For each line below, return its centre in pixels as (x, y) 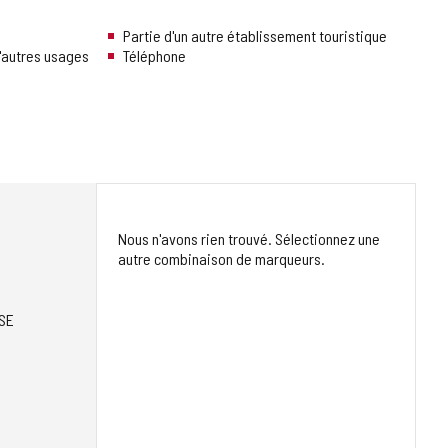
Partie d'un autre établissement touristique (255, 36)
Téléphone (154, 56)
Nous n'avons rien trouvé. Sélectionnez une (249, 239)
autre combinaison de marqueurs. (221, 259)
